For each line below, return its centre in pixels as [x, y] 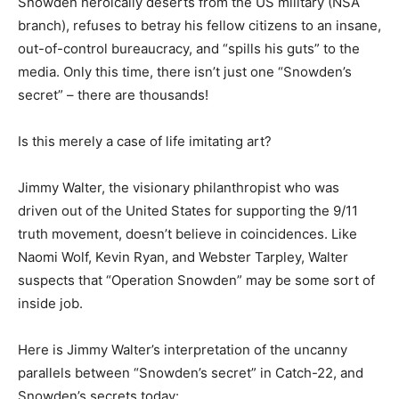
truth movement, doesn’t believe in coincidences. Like [187, 234]
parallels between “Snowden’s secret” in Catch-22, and [191, 373]
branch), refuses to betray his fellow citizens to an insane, [199, 25]
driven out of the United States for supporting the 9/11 [188, 211]
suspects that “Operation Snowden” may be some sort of [196, 280]
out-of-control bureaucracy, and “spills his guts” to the [189, 49]
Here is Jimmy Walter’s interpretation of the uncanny [183, 350]
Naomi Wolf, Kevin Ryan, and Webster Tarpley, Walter [183, 257]
